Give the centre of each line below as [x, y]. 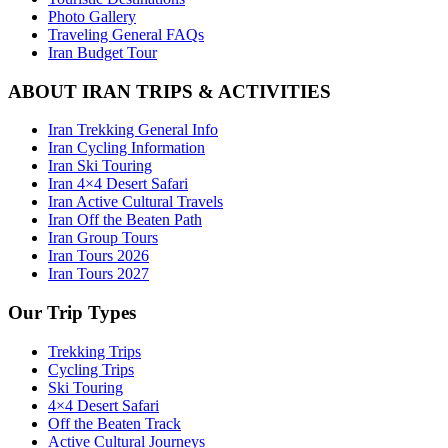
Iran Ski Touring [100, 166]
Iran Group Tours [103, 238]
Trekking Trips [94, 351]
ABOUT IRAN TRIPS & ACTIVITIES [169, 91]
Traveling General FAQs [126, 34]
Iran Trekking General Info [133, 130]
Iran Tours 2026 [98, 256]
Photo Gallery [92, 16]
